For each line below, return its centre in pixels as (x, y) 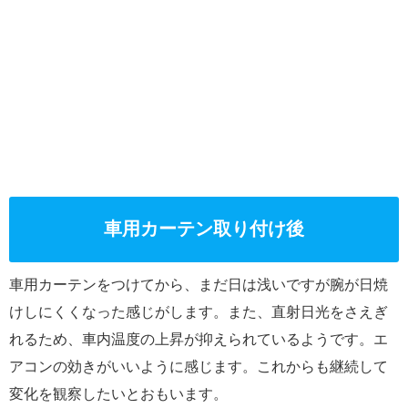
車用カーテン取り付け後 (204, 229)
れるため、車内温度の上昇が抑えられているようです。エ (199, 339)
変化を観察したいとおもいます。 (118, 394)
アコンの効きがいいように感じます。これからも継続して (199, 367)
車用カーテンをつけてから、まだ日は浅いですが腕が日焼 (199, 285)
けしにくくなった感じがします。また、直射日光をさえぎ (199, 312)
